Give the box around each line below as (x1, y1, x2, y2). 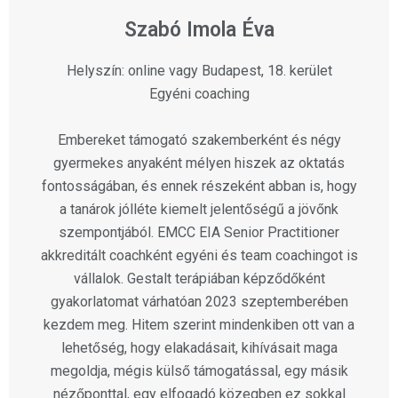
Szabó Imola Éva (123, 18, 275, 43)
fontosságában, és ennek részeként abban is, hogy (41, 178, 357, 195)
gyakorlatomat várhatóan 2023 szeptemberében (50, 293, 348, 311)
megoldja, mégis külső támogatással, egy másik (50, 362, 348, 380)
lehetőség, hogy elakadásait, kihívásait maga (60, 339, 338, 357)
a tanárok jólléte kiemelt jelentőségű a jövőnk (60, 201, 338, 219)
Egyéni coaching (148, 85, 250, 103)
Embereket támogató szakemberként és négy (57, 131, 341, 149)
